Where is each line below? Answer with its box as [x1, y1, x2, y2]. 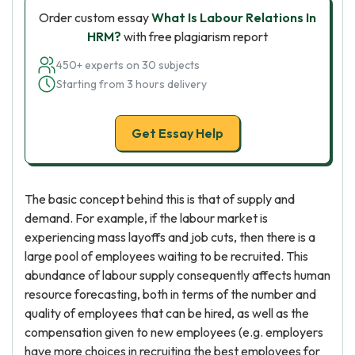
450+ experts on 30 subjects [56, 58, 200, 72]
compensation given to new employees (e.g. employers [25, 324, 323, 340]
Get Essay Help [132, 125, 223, 141]
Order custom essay [39, 10, 151, 25]
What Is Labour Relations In [151, 10, 316, 25]
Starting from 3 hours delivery [56, 77, 207, 91]
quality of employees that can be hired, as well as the [25, 305, 309, 321]
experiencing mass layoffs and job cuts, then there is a [25, 229, 315, 245]
